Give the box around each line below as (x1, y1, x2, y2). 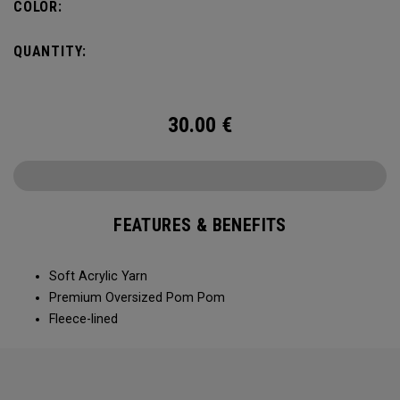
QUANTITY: (13, 43, 87, 60)
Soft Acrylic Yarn (49, 269, 147, 284)
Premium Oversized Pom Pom (49, 290, 225, 305)
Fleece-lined (49, 312, 118, 327)
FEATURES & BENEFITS (113, 214, 287, 236)
